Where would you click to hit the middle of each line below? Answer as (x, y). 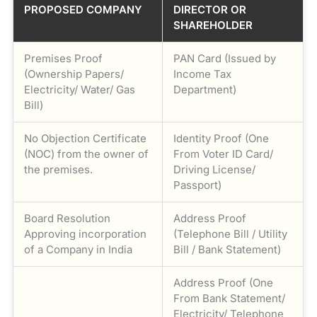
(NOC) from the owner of (87, 154)
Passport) (198, 185)
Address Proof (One (224, 282)
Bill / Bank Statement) (227, 249)
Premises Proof (64, 58)
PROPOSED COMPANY (83, 9)
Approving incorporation (86, 234)
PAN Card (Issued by (225, 58)
